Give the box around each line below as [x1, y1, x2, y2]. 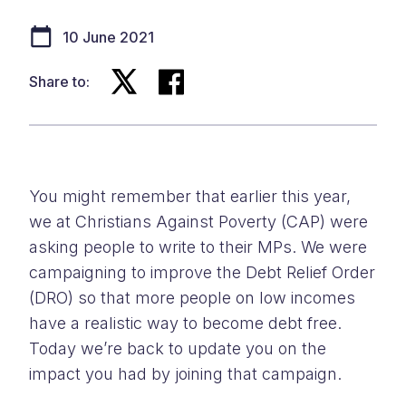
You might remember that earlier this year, [29, 187, 351, 206]
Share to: [29, 72, 90, 91]
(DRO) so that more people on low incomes [29, 288, 355, 307]
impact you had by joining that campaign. [29, 364, 342, 383]
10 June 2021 [63, 28, 154, 46]
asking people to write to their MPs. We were [29, 237, 367, 256]
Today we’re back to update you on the [29, 339, 326, 358]
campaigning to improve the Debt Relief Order [29, 263, 375, 282]
